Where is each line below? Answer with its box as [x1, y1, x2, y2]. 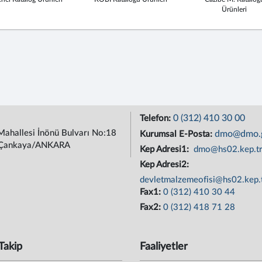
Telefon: [140, 114, 173, 123]
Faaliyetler [140, 242, 188, 252]
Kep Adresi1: [140, 145, 191, 154]
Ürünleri [222, 6, 247, 13]
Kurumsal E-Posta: [140, 130, 215, 139]
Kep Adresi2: [140, 160, 191, 169]
